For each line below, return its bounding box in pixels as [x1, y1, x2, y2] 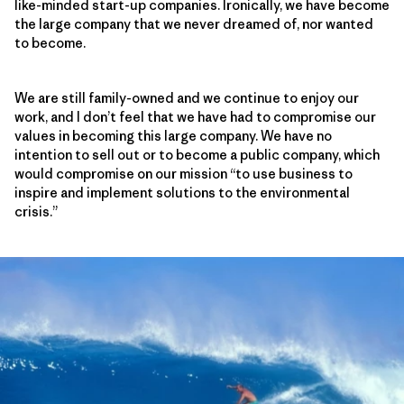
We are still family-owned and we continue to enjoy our [14, 88, 359, 106]
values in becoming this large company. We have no [14, 126, 332, 144]
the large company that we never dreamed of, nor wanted [14, 14, 373, 32]
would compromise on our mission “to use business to [14, 164, 353, 182]
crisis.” [14, 202, 58, 220]
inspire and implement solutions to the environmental [14, 183, 350, 201]
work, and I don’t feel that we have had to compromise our [14, 107, 376, 125]
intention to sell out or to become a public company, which [14, 145, 380, 163]
